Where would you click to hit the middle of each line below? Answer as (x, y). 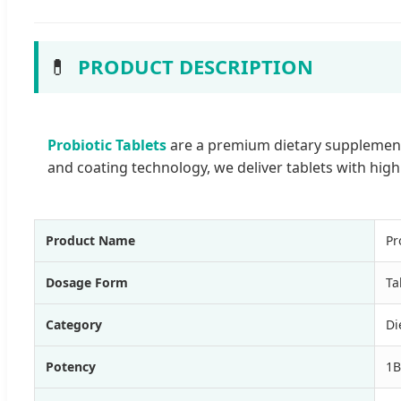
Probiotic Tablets (107, 145)
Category (74, 324)
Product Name (90, 240)
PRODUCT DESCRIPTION (196, 66)
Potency (71, 366)
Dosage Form (87, 282)
